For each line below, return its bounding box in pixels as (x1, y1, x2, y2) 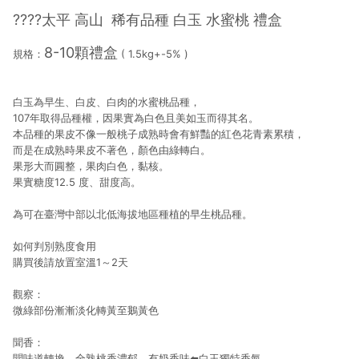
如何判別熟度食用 (13, 240, 96, 252)
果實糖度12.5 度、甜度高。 (13, 175, 141, 188)
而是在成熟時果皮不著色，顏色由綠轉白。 (13, 143, 211, 156)
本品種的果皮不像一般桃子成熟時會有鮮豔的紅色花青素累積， (13, 127, 305, 140)
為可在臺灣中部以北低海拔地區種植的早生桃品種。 (13, 208, 252, 220)
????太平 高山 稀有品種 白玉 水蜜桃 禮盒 (13, 11, 282, 28)
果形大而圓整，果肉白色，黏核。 (13, 159, 169, 172)
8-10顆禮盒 (44, 44, 118, 61)
